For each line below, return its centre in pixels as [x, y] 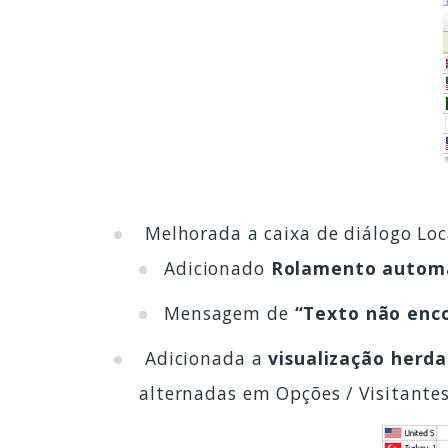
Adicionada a [204, 358]
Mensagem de [229, 313]
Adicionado [217, 268]
